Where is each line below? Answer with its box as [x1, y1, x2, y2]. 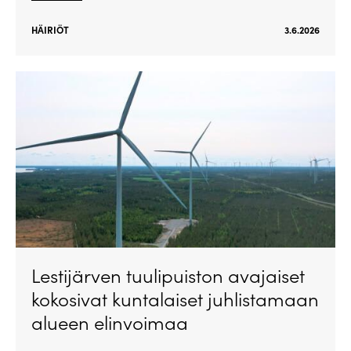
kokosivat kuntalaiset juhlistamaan [31, 286, 319, 312]
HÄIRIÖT [31, 24, 69, 37]
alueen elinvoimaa [31, 309, 188, 335]
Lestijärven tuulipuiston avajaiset [31, 262, 305, 288]
